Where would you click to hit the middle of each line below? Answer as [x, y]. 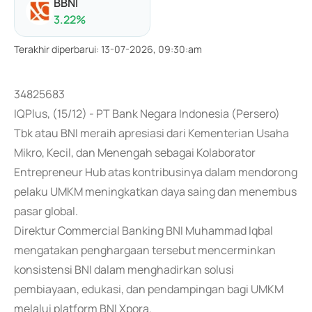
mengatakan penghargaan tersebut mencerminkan [145, 250]
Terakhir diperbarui [55, 49]
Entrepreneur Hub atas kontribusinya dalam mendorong [156, 172]
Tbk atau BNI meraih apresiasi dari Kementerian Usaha [151, 133]
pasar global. [46, 211]
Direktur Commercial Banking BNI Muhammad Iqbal [143, 231]
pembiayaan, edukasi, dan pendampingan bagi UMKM [149, 289]
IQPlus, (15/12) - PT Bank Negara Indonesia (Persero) [147, 114]
